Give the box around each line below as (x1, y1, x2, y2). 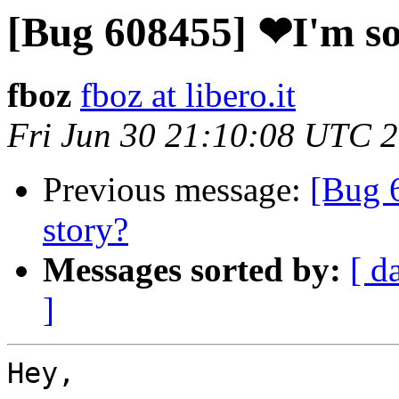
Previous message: (43, 170, 310, 209)
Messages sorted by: (43, 250, 341, 289)
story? (43, 210, 128, 249)
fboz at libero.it (80, 76, 296, 115)
